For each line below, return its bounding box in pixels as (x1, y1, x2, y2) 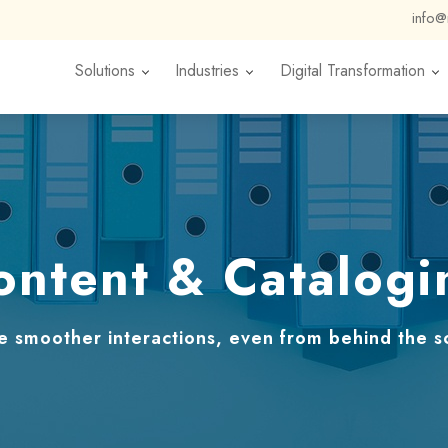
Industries (175, 59, 240, 82)
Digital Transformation (279, 59, 425, 82)
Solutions (74, 59, 135, 82)
